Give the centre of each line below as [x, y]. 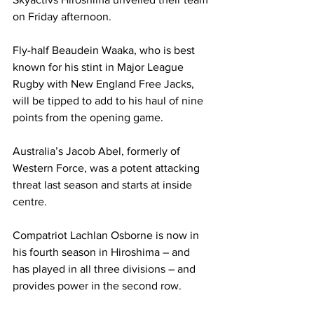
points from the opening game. [88, 117]
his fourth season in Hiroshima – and [103, 252]
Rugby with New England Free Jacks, [105, 83]
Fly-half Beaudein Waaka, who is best [105, 50]
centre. [30, 201]
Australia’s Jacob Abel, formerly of [98, 151]
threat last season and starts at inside [104, 184]
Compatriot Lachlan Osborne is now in [107, 235]
